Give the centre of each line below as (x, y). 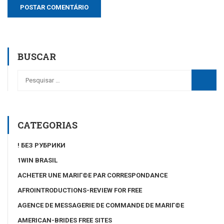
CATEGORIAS (47, 125)
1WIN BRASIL (37, 160)
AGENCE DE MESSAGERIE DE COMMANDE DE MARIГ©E (101, 205)
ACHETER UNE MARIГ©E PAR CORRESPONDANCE (92, 175)
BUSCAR (37, 56)
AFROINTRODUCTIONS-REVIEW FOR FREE (80, 190)
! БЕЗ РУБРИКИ (41, 145)
